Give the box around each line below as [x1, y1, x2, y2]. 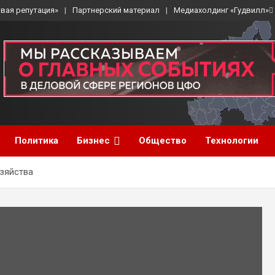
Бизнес [77, 135, 110, 146]
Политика [15, 135, 58, 146]
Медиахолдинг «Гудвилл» [174, 6, 269, 15]
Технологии [205, 135, 258, 146]
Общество [139, 135, 187, 146]
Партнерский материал [72, 6, 160, 15]
